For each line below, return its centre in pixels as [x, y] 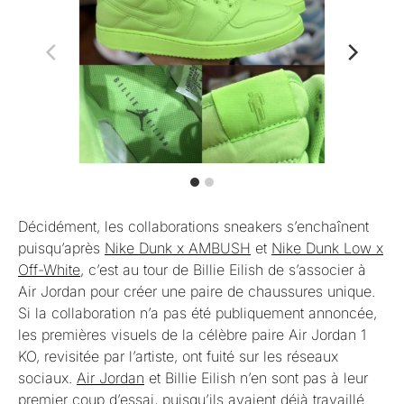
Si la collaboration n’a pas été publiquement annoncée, [197, 313]
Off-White [49, 270]
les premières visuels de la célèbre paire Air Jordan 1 [192, 335]
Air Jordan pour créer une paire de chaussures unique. [197, 291]
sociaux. [47, 378]
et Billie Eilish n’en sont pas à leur [256, 378]
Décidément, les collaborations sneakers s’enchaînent [193, 226]
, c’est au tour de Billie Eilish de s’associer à [223, 270]
